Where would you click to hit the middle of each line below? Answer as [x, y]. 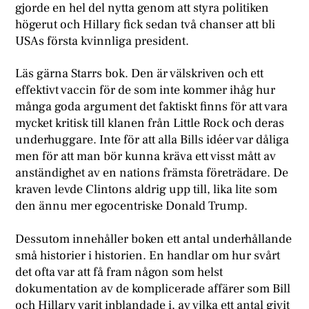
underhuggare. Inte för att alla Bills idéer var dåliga [152, 140]
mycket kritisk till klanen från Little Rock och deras [150, 123]
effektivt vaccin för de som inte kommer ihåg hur [146, 90]
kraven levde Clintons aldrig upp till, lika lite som [147, 190]
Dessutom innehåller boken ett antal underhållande [154, 239]
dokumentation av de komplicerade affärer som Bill [153, 288]
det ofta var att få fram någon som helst [119, 272]
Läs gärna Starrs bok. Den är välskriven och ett [140, 74]
